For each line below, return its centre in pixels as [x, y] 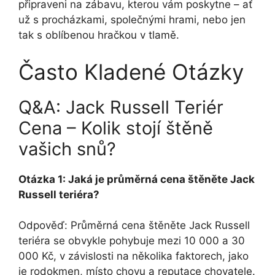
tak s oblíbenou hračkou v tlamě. [99, 35]
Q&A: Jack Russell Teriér [121, 107]
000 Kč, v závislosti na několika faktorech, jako [134, 256]
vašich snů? [67, 149]
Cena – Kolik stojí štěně [116, 128]
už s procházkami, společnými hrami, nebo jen [132, 20]
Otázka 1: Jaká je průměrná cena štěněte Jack [137, 179]
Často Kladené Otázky [131, 72]
